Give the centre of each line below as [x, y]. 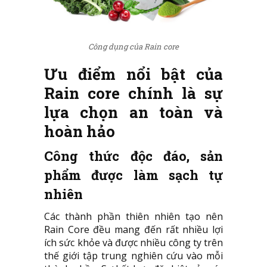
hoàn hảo [80, 131]
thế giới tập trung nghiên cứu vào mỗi [133, 255]
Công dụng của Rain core [133, 46]
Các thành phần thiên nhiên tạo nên [133, 216]
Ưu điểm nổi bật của [133, 74]
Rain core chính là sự [133, 93]
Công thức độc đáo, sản [133, 156]
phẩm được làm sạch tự [133, 175]
